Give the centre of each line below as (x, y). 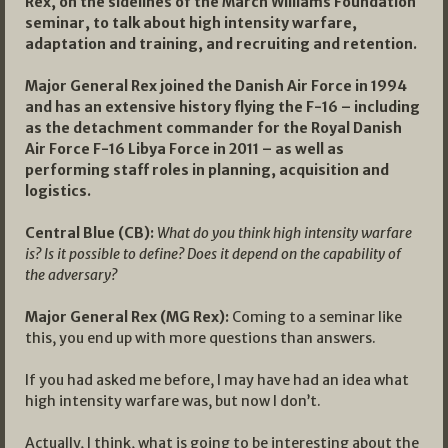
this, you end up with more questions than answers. (200, 337)
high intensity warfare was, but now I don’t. (173, 400)
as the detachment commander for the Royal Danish (213, 127)
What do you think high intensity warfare (284, 232)
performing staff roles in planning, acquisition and (207, 169)
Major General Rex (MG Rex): (127, 316)
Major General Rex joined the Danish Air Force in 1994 (216, 85)
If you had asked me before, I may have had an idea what (217, 379)
